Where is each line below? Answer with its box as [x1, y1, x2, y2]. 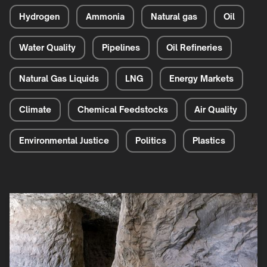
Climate [19, 104, 51, 115]
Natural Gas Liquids [19, 73, 99, 84]
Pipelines [102, 42, 140, 53]
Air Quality [194, 104, 237, 115]
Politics [135, 135, 166, 146]
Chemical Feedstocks [77, 104, 168, 115]
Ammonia [86, 11, 125, 22]
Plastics [193, 135, 225, 146]
